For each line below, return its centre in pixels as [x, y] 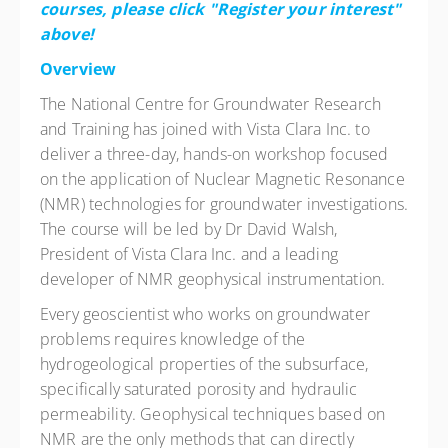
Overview [78, 69]
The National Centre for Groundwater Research [211, 104]
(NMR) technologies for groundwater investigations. [224, 204]
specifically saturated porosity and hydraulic [199, 389]
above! [67, 34]
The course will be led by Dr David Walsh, [189, 229]
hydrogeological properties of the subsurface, [204, 364]
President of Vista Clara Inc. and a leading [189, 254]
